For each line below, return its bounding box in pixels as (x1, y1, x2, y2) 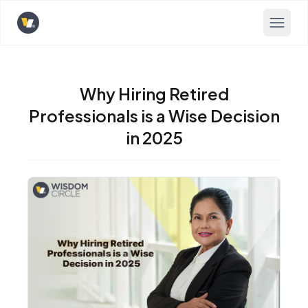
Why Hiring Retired (79, 83, 229, 104)
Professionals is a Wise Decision (28, 105, 280, 126)
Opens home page (16, 22, 111, 37)
